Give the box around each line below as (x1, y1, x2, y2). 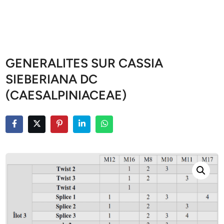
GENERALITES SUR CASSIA (5, 55, 163, 70)
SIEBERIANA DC (5, 71, 98, 86)
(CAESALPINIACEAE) (5, 87, 127, 102)
